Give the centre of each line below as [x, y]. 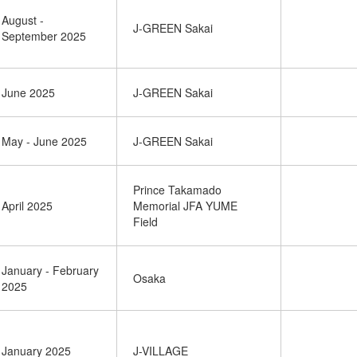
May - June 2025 [44, 141]
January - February [50, 270]
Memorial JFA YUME [185, 206]
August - [23, 20]
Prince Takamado [177, 190]
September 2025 [44, 36]
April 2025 [27, 206]
